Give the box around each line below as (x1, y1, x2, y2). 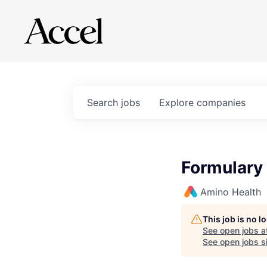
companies (197, 97, 246, 108)
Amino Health (200, 186, 261, 198)
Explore (159, 97, 197, 108)
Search (87, 97, 121, 108)
